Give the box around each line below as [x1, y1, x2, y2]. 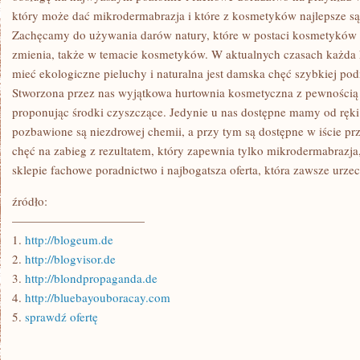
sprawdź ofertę [25, 309, 98, 325]
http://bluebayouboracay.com [25, 289, 170, 305]
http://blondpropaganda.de [25, 270, 157, 286]
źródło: [12, 193, 47, 209]
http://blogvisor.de [25, 251, 116, 267]
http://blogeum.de [25, 231, 113, 247]
